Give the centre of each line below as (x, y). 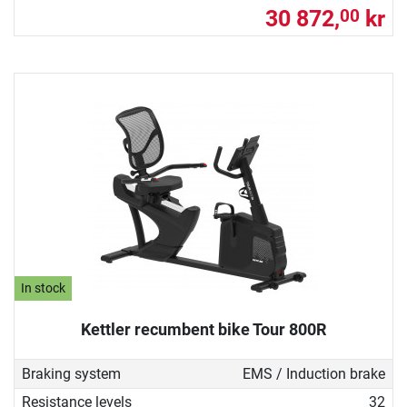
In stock (44, 289)
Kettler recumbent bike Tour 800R (203, 330)
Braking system (71, 373)
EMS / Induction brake (313, 373)
